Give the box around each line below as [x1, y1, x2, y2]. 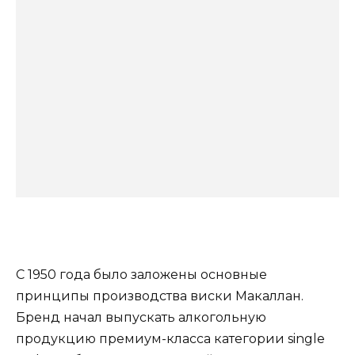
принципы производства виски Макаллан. [16, 288, 303, 304]
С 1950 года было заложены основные [16, 267, 267, 283]
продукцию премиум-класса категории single [16, 331, 325, 347]
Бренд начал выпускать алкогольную [16, 310, 266, 326]
